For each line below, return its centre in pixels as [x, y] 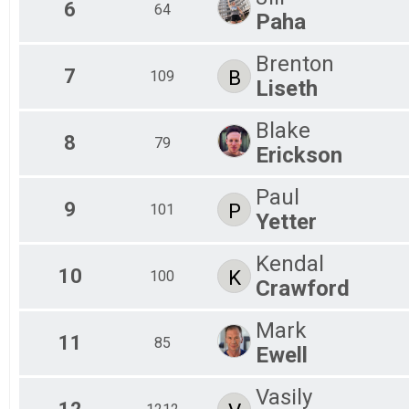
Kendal [290, 263]
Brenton [295, 63]
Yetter [286, 221]
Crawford [303, 288]
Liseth [287, 88]
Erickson [299, 155]
